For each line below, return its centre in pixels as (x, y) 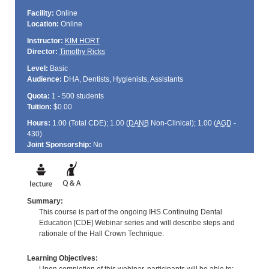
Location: (43, 24)
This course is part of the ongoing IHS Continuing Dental (130, 212)
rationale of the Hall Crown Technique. (101, 233)
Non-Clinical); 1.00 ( (182, 123)
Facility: (40, 14)
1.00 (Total (69, 123)
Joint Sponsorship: (59, 145)
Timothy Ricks (82, 51)
